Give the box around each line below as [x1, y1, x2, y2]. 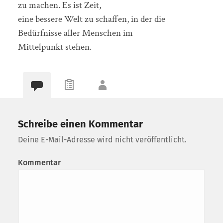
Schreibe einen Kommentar [17, 117, 143, 130]
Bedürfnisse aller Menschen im [17, 26, 133, 39]
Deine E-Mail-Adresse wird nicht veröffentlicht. [17, 134, 187, 144]
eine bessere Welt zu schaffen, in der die [17, 12, 165, 25]
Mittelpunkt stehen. [17, 40, 92, 53]
